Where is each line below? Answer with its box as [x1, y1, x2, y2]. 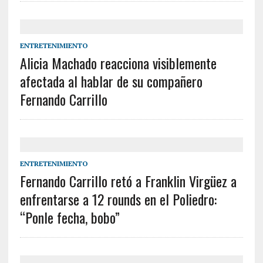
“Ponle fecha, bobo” [19, 207, 120, 228]
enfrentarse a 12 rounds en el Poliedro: [19, 188, 217, 210]
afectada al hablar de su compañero [19, 70, 203, 92]
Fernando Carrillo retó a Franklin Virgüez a [19, 170, 237, 192]
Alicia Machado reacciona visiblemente [19, 52, 217, 74]
